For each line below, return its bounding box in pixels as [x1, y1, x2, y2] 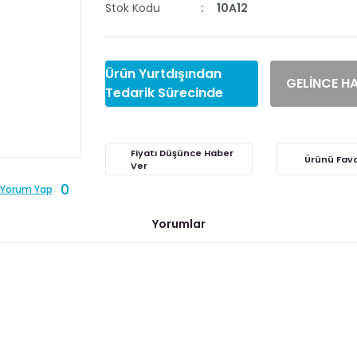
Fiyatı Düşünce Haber [130, 146, 233, 159]
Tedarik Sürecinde [104, 84, 223, 102]
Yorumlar [151, 215, 206, 232]
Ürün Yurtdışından [104, 65, 222, 83]
